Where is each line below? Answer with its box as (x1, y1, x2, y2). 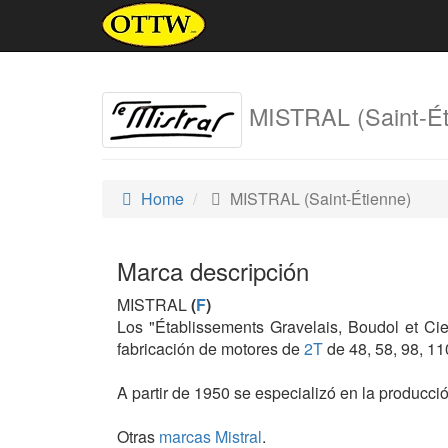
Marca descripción (117, 253, 309, 289)
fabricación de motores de (117, 337, 304, 361)
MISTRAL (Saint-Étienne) (226, 187, 411, 211)
